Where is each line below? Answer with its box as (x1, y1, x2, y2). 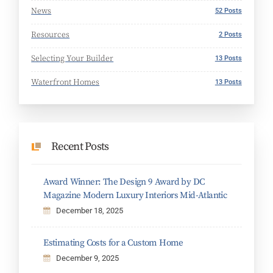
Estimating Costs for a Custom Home (43, 237, 183, 249)
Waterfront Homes (31, 77, 100, 88)
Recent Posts (51, 139, 109, 154)
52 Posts (214, 6, 242, 15)
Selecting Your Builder (31, 53, 114, 64)
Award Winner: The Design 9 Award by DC (43, 176, 205, 188)
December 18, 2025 (56, 206, 124, 216)
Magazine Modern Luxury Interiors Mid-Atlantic (43, 190, 227, 202)
